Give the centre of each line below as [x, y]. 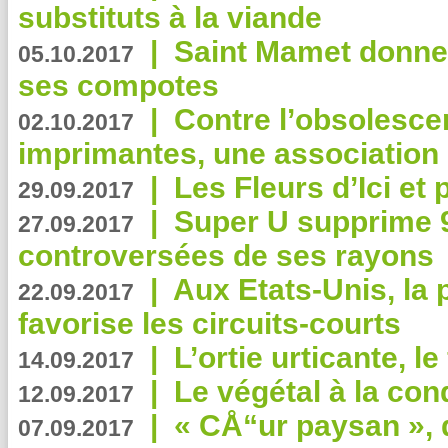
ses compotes [118, 85]
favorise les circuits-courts [209, 323]
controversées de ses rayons [226, 255]
